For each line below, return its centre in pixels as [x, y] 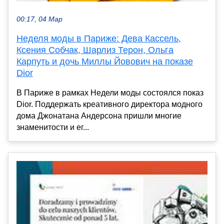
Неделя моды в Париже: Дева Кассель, [99, 38]
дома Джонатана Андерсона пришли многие [99, 115]
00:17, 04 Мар [39, 19]
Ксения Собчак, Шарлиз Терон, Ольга [95, 50]
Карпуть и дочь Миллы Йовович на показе [105, 61]
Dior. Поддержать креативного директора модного [109, 104]
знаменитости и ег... [53, 127]
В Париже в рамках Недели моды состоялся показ [110, 92]
